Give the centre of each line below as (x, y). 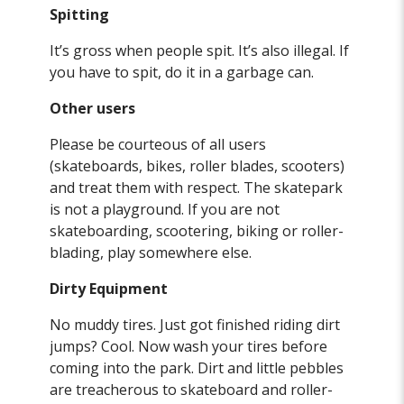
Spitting (80, 15)
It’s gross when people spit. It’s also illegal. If (200, 51)
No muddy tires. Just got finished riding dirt (195, 325)
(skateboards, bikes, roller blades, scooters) (197, 166)
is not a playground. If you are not (165, 210)
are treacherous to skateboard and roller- (192, 390)
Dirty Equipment (109, 289)
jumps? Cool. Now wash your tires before (189, 347)
